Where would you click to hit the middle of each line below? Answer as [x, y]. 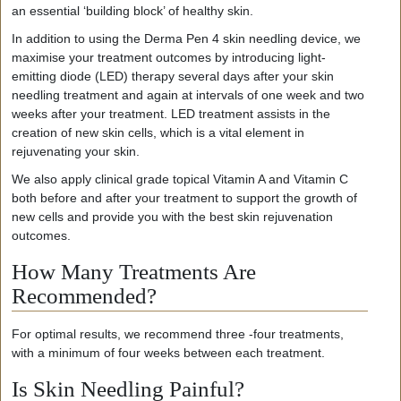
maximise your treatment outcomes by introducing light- [169, 57]
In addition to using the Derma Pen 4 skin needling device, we [186, 38]
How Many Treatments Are [134, 271]
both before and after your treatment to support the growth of [184, 197]
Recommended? [84, 295]
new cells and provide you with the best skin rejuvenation [172, 216]
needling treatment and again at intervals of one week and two [188, 94]
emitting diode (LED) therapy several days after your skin [173, 76]
